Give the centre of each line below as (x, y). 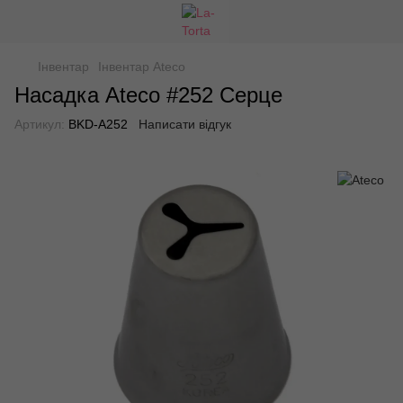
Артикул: (40, 124)
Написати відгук (185, 124)
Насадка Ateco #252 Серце (148, 95)
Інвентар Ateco (142, 67)
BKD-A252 (96, 124)
